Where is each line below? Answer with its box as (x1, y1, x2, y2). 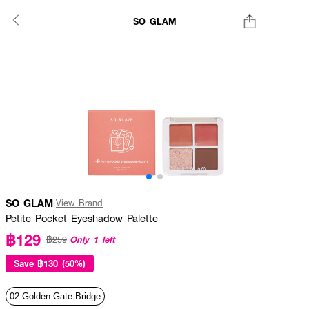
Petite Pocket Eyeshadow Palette (6, 211, 158, 225)
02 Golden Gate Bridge (10, 291, 101, 301)
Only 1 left (70, 232, 114, 246)
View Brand (56, 197, 103, 209)
